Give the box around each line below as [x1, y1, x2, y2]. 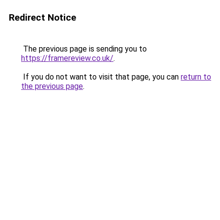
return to [181, 72, 211, 82]
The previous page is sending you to [21, 44, 147, 54]
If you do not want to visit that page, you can [21, 72, 181, 82]
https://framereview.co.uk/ [21, 54, 113, 63]
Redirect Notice [9, 12, 76, 23]
